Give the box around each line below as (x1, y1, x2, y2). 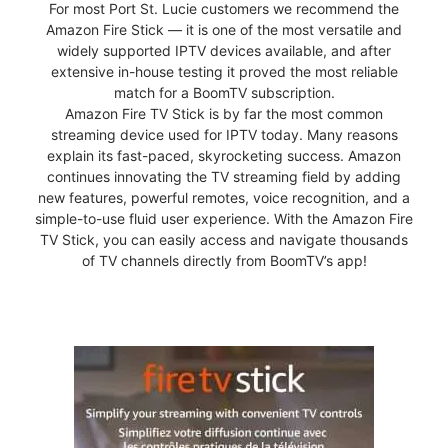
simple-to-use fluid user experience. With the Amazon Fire (35, 209, 413, 227)
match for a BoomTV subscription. (113, 83, 335, 101)
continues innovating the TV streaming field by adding (47, 167, 401, 185)
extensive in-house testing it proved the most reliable (50, 62, 398, 80)
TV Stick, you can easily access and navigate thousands (40, 230, 408, 248)
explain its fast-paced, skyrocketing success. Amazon (47, 146, 401, 164)
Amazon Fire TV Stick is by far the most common (65, 104, 383, 122)
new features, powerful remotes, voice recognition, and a (38, 188, 410, 206)
